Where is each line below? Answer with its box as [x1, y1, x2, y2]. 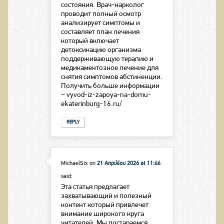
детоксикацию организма [60, 46, 141, 54]
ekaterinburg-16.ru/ [60, 100, 122, 108]
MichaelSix [60, 160, 88, 167]
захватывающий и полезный [60, 192, 151, 200]
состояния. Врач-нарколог [60, 1, 144, 9]
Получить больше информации [60, 82, 159, 90]
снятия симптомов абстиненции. [60, 73, 162, 81]
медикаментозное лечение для [60, 64, 158, 72]
